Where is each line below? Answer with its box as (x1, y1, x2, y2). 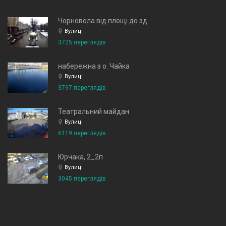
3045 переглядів (58, 175, 106, 182)
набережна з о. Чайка (58, 62, 130, 70)
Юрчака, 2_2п (58, 153, 103, 161)
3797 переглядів (58, 84, 106, 91)
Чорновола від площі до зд (58, 17, 147, 25)
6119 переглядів (58, 130, 106, 137)
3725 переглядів (58, 39, 106, 46)
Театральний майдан (58, 107, 129, 116)
